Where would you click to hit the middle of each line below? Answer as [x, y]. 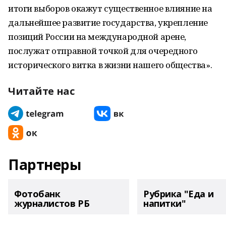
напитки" [165, 203]
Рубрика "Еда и [179, 194]
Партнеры [45, 164]
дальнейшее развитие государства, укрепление [108, 22]
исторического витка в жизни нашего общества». [110, 65]
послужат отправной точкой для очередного [103, 51]
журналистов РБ [52, 203]
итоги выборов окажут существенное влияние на [110, 8]
